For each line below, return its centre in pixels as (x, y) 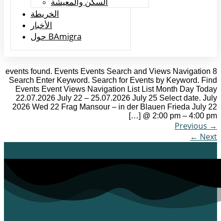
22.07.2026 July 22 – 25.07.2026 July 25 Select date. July (116, 98)
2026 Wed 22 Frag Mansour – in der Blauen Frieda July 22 (115, 107)
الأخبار (41, 25)
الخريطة (45, 13)
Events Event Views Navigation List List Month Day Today (116, 89)
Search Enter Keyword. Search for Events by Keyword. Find (113, 80)
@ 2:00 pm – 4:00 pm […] (180, 115)
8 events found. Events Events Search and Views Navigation (108, 71)
